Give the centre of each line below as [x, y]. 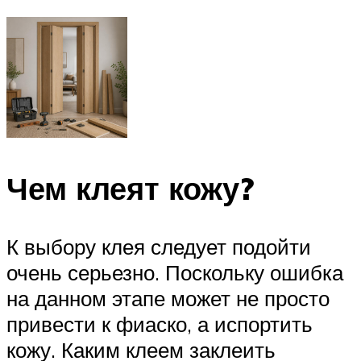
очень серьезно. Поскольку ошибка [175, 273]
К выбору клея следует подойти [159, 247]
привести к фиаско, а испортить [160, 324]
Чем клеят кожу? [130, 189]
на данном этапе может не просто [168, 299]
